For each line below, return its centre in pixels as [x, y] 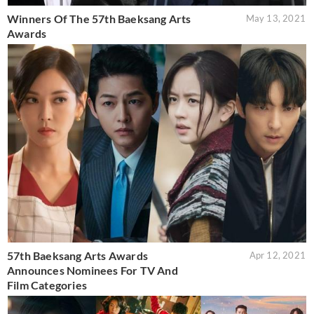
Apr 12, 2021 [277, 255]
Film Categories [47, 285]
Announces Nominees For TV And [93, 271]
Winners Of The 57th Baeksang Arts [99, 18]
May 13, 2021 [275, 18]
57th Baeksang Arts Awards [77, 256]
